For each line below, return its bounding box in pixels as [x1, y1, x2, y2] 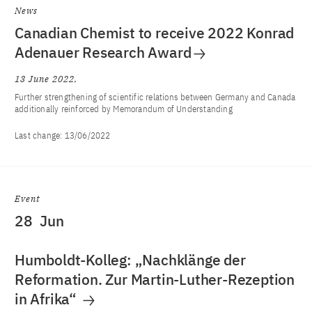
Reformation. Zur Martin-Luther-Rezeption [15, 270, 295, 289]
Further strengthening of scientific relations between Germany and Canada [15, 91, 296, 103]
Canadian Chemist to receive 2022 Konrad [15, 23, 295, 42]
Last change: [15, 130, 65, 141]
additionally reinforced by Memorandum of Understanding [15, 103, 233, 115]
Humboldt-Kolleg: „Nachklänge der [15, 250, 246, 270]
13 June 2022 [15, 73, 75, 85]
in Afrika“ [15, 289, 80, 309]
